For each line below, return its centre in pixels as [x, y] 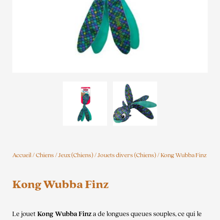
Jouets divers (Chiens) [127, 155]
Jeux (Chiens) [76, 155]
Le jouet [25, 214]
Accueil [22, 155]
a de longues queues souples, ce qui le [147, 214]
